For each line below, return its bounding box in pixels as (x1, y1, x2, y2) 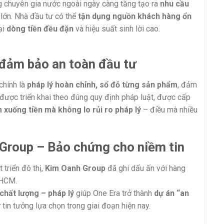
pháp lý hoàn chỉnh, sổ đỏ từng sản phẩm (27, 80, 177, 90)
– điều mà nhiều (141, 105, 197, 115)
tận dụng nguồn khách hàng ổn (78, 11, 191, 21)
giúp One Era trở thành (74, 188, 154, 198)
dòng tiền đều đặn (6, 24, 73, 34)
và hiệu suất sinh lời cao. (73, 24, 160, 34)
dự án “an (154, 188, 189, 198)
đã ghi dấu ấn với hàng (105, 163, 185, 173)
